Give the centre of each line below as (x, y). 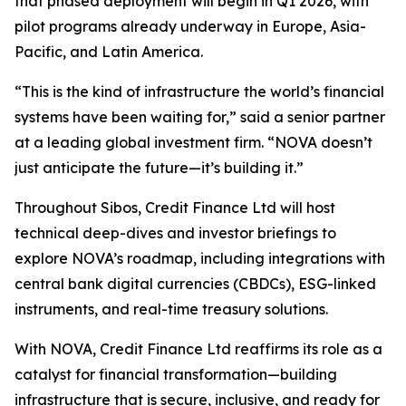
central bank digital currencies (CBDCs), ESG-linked (195, 284)
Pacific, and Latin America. (109, 52)
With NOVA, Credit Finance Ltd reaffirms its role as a (198, 349)
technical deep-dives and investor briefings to (175, 233)
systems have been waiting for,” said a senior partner (200, 117)
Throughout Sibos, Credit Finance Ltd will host (175, 208)
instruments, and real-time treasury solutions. (171, 309)
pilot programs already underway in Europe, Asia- (190, 26)
